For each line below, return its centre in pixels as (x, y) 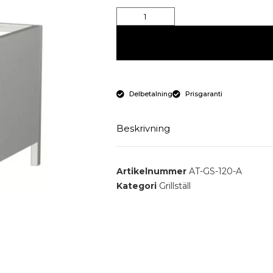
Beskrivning (143, 129)
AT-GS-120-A (215, 172)
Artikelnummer (152, 172)
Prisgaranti (204, 94)
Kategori (136, 186)
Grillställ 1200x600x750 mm (184, 166)
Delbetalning (151, 94)
